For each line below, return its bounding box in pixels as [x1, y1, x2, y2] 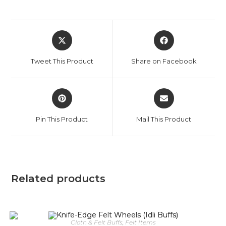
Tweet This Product [30, 57, 93, 66]
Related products [11, 173, 106, 185]
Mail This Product [136, 115, 192, 124]
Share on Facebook [131, 57, 197, 66]
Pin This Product [36, 115, 88, 124]
